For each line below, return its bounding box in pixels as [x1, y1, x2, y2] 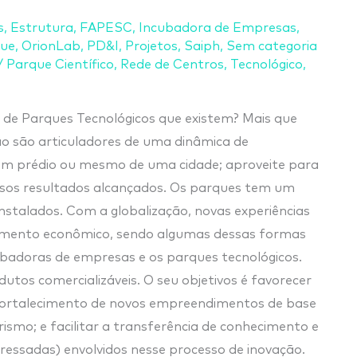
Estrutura [10, 21, 73, 34]
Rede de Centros [120, 57, 224, 71]
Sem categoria [226, 39, 317, 53]
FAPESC [80, 21, 132, 34]
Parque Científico [6, 57, 114, 71]
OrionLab [22, 39, 80, 53]
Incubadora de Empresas [139, 21, 296, 34]
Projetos [125, 39, 178, 53]
